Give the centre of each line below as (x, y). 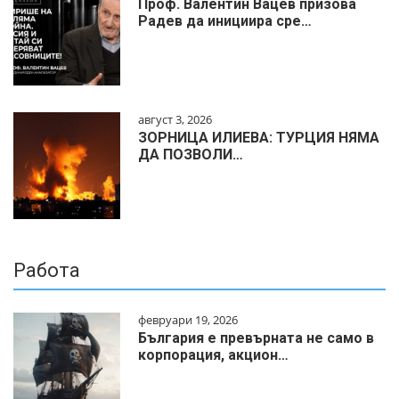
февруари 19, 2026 (188, 320)
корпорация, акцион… (213, 355)
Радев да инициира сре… (225, 21)
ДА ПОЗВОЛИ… (191, 155)
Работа (47, 271)
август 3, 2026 (175, 120)
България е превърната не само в (256, 338)
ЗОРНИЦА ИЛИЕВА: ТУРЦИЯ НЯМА (259, 138)
